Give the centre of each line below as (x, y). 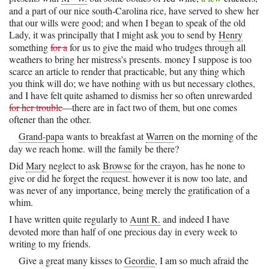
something (30, 47)
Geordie (140, 260)
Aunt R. (145, 219)
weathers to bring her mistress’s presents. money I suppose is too (130, 59)
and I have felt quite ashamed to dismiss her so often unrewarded (131, 95)
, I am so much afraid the (202, 260)
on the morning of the (216, 136)
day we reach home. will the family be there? (94, 148)
